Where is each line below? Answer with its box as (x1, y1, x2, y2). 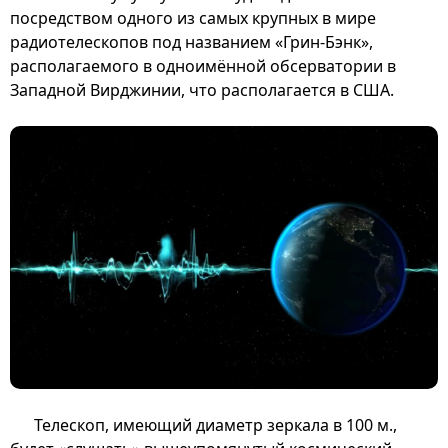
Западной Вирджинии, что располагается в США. (10, 78, 394, 101)
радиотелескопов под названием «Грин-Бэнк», (10, 30, 373, 53)
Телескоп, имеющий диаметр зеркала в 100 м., (34, 413, 397, 436)
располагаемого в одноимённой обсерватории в (10, 54, 396, 77)
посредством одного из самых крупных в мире (10, 6, 376, 29)
